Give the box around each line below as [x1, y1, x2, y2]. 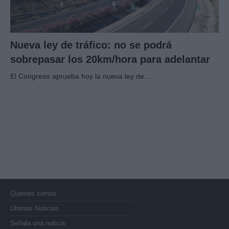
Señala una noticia [10, 219, 65, 227]
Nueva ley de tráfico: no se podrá [10, 39, 172, 51]
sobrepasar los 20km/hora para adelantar [10, 54, 210, 65]
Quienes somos [10, 190, 57, 198]
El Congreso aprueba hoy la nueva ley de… [10, 72, 151, 81]
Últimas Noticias [10, 204, 59, 213]
